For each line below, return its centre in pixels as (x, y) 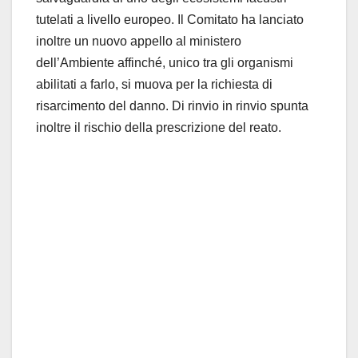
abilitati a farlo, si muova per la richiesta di (154, 85)
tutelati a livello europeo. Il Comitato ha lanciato (170, 20)
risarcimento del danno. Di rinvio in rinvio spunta (172, 106)
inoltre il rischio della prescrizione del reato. (159, 128)
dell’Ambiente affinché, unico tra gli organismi (165, 63)
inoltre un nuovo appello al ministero (139, 42)
